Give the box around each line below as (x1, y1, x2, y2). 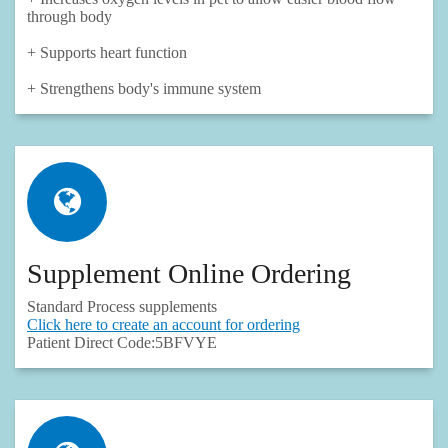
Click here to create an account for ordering (27, 316, 300, 334)
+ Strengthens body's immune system (27, 80, 261, 98)
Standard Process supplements (27, 298, 217, 316)
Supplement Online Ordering (27, 258, 358, 290)
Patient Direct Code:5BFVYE (27, 334, 225, 352)
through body (27, 8, 112, 26)
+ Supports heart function (27, 44, 187, 62)
